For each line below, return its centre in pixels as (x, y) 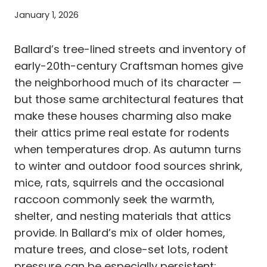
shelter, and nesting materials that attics (123, 216)
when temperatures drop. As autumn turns (128, 149)
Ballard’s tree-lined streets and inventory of (130, 49)
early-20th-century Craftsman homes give (129, 66)
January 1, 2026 (46, 15)
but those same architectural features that (129, 99)
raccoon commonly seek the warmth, (114, 199)
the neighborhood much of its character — (128, 82)
